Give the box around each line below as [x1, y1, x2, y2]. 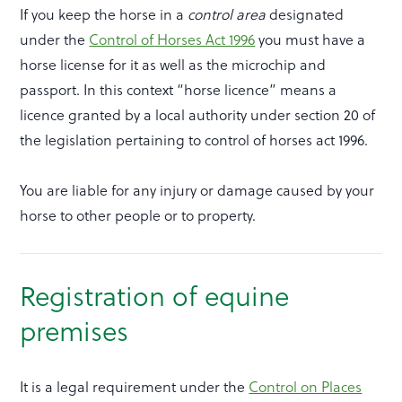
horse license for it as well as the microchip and [20, 55, 327, 75]
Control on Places [249, 377, 363, 398]
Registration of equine [20, 278, 290, 316]
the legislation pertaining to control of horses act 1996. [20, 130, 369, 151]
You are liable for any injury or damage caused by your [20, 180, 375, 201]
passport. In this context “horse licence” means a [20, 80, 337, 100]
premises [20, 313, 129, 351]
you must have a [255, 30, 366, 50]
